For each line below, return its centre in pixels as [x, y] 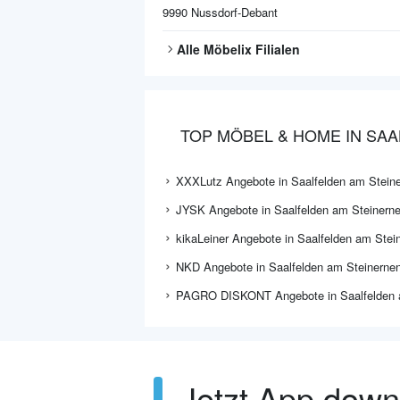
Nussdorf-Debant [234, 12]
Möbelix [228, 49]
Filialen [276, 49]
